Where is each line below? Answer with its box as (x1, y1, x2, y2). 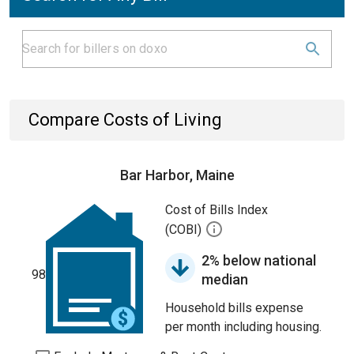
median (201, 271, 248, 288)
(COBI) (165, 222, 205, 238)
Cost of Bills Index (165, 202, 268, 217)
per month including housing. (165, 319, 322, 334)
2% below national (201, 252, 316, 269)
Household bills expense (165, 300, 303, 315)
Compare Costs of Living (28, 110, 222, 130)
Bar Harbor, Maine (119, 167, 235, 183)
